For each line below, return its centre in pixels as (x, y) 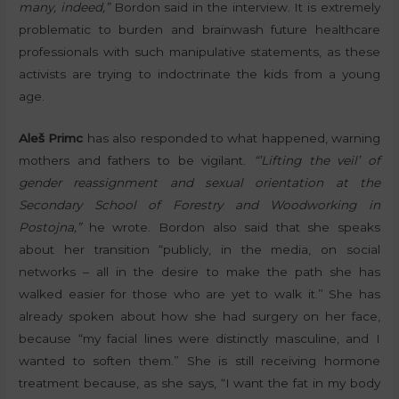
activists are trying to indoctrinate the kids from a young (199, 73)
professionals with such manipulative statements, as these (199, 51)
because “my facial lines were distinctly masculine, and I (199, 338)
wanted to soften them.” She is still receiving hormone (199, 360)
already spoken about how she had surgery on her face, (199, 316)
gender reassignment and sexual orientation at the (199, 182)
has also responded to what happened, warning (232, 138)
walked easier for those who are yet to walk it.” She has (199, 293)
